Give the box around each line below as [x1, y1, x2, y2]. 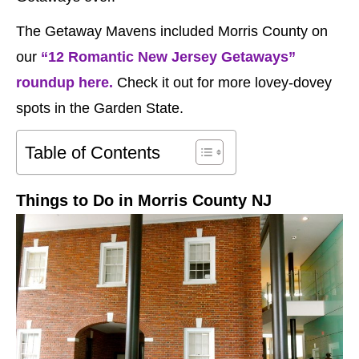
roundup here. [16, 74, 113, 91]
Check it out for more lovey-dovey [113, 74, 332, 91]
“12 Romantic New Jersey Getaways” [41, 48, 296, 65]
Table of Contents [25, 142, 160, 163]
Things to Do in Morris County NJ [16, 191, 272, 209]
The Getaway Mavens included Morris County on [16, 22, 328, 39]
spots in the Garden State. [16, 99, 184, 116]
